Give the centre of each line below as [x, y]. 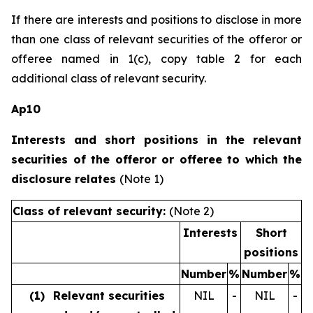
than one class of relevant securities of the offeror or [156, 39]
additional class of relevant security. [109, 78]
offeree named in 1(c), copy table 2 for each [156, 59]
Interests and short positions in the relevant [156, 140]
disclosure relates [65, 179]
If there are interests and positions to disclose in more [156, 20]
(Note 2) [191, 211]
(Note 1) [141, 179]
